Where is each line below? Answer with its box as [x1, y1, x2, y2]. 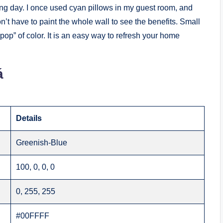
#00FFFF [16, 211, 50, 220]
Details [16, 113, 42, 122]
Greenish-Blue [16, 138, 68, 147]
